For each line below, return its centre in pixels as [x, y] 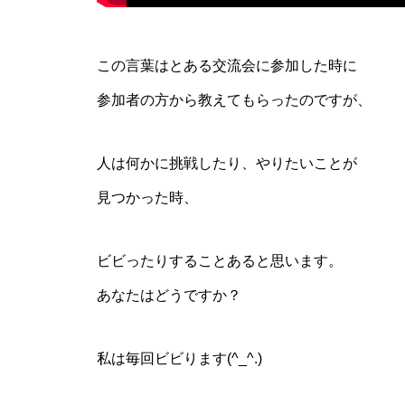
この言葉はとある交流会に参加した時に [227, 66]
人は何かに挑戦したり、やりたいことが [227, 163]
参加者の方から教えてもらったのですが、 [234, 100]
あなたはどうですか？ [169, 295]
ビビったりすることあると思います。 [220, 261]
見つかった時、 [147, 198]
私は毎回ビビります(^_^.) [179, 358]
